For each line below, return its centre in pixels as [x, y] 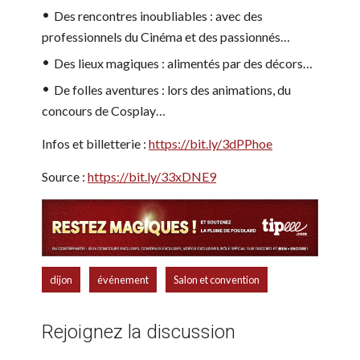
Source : [65, 177]
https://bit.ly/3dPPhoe [211, 144]
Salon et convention [217, 279]
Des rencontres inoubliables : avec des [158, 16]
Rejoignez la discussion [139, 331]
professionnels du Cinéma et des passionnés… [166, 37]
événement [123, 279]
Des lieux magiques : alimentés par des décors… [183, 63]
